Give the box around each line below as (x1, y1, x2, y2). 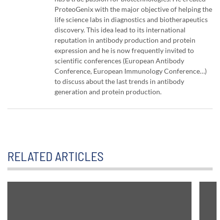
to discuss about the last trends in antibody (55, 77, 184, 86)
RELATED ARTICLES (7, 148, 104, 164)
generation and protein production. (55, 87, 162, 96)
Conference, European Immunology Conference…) (55, 67, 207, 76)
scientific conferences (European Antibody (55, 56, 184, 65)
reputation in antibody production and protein (55, 36, 195, 45)
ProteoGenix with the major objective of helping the (55, 5, 212, 14)
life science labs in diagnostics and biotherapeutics (55, 15, 208, 24)
